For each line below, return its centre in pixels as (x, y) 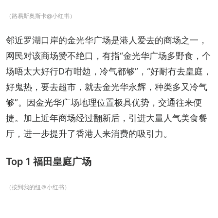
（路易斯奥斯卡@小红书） (41, 16)
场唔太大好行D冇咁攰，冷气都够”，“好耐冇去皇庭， (109, 71)
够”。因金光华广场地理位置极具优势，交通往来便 (104, 102)
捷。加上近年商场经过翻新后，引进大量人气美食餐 (107, 118)
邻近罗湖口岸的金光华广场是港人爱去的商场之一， (107, 40)
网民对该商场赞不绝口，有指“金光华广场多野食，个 (108, 55)
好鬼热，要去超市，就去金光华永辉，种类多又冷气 (107, 87)
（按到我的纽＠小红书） (38, 187)
